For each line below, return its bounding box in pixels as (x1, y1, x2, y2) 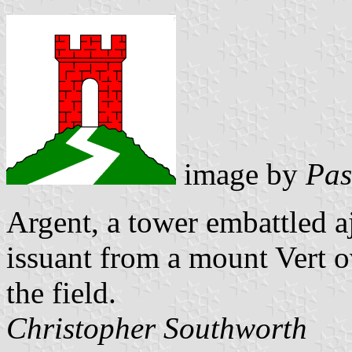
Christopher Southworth (6, 310, 307, 345)
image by (176, 156, 306, 191)
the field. (6, 275, 116, 310)
